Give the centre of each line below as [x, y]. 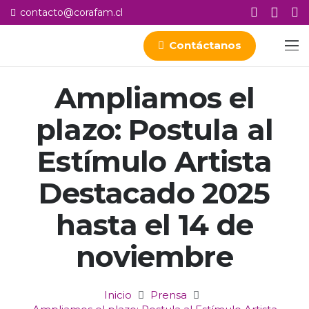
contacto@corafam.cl [71, 12]
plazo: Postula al [154, 129]
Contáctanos [205, 45]
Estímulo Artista [154, 161]
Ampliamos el [154, 98]
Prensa [168, 295]
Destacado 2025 [154, 193]
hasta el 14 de [154, 225]
